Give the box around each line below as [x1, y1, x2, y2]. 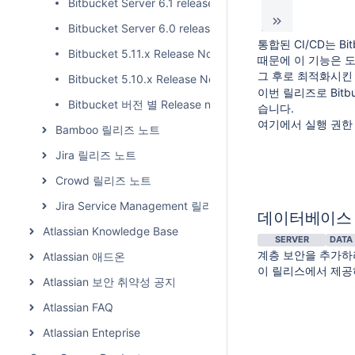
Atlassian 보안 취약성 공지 [43, 275, 176, 288]
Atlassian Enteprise [43, 326, 140, 339]
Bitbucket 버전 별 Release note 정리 [68, 97, 253, 111]
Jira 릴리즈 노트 [55, 148, 136, 162]
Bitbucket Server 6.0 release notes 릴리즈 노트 [68, 21, 310, 35]
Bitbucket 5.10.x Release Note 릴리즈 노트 [68, 72, 287, 86]
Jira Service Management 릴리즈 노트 [55, 199, 250, 212]
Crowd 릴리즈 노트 [55, 174, 151, 187]
